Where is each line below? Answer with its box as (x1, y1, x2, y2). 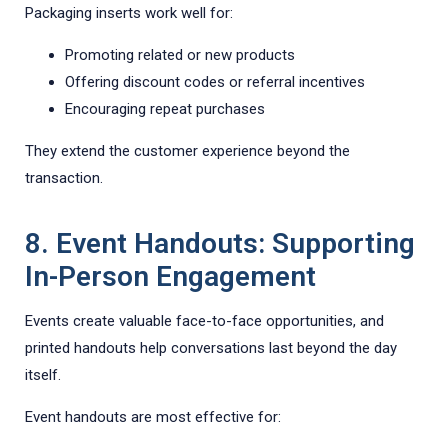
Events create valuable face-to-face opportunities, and (25, 312, 384, 331)
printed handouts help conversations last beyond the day (25, 339, 397, 358)
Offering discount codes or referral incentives (65, 73, 365, 92)
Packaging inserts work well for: (25, 4, 233, 23)
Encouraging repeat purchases (65, 100, 265, 119)
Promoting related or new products (65, 46, 295, 65)
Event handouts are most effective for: (25, 408, 281, 427)
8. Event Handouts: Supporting (25, 227, 415, 261)
